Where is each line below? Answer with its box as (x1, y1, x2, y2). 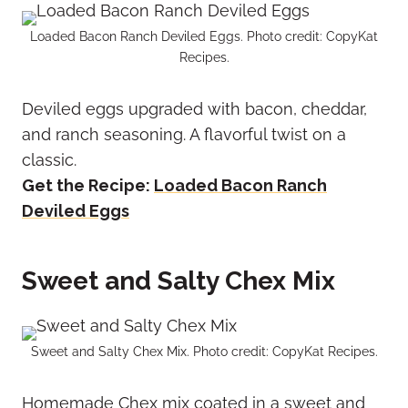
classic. (22, 150, 76, 170)
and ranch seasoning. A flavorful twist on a (22, 125, 346, 145)
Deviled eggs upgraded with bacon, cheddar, (22, 99, 367, 119)
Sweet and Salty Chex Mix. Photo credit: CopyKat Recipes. (30, 343, 378, 360)
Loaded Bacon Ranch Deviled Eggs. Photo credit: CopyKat (30, 28, 378, 45)
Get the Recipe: (22, 176, 154, 196)
